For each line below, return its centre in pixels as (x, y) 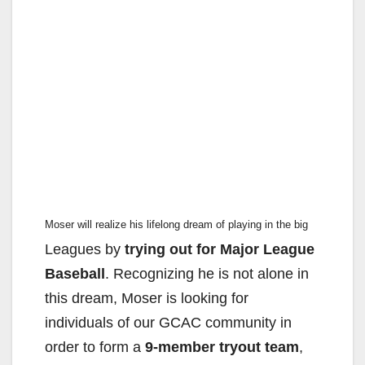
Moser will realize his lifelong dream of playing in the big (176, 225)
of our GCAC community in (204, 323)
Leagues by (85, 250)
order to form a (95, 347)
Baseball (75, 274)
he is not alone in (253, 274)
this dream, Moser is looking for (147, 299)
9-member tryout (205, 347)
